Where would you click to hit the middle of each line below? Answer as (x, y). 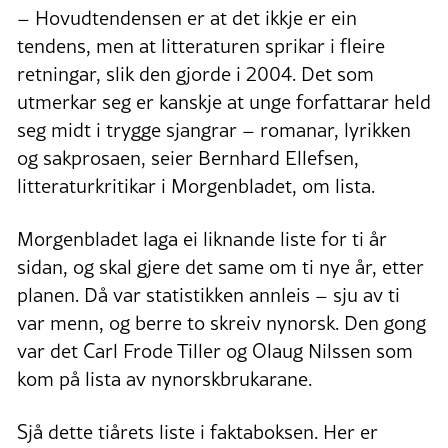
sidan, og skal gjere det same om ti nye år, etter (220, 266)
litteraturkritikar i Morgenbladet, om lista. (196, 185)
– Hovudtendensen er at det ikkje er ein (187, 17)
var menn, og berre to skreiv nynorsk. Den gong (221, 322)
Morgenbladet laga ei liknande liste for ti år (202, 238)
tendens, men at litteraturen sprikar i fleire (201, 45)
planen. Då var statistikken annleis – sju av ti (208, 294)
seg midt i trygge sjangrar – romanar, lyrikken (214, 129)
